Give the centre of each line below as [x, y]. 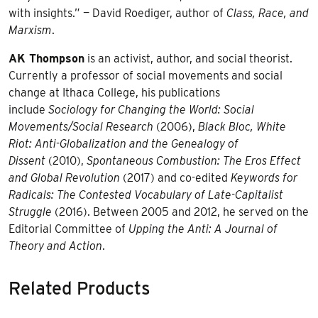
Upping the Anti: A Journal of [203, 229]
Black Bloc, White [242, 126]
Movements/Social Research [82, 126]
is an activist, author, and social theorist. [188, 58]
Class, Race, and [268, 13]
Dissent [28, 160]
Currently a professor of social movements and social [146, 75]
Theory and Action [55, 246]
